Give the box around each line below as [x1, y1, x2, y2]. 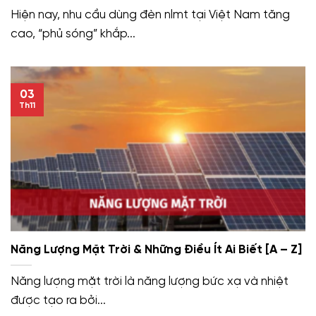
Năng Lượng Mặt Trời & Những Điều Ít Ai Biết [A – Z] [11, 243, 302, 257]
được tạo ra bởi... [11, 293, 106, 307]
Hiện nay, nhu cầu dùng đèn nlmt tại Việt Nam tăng [11, 8, 290, 22]
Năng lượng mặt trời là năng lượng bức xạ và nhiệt [11, 274, 288, 288]
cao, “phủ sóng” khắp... [11, 28, 135, 41]
